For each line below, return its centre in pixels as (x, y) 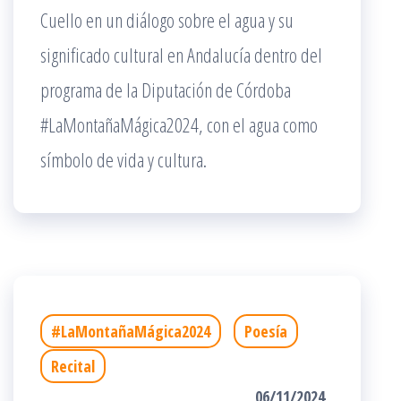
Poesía (266, 331)
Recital (73, 366)
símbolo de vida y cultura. (124, 159)
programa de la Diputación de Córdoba (166, 90)
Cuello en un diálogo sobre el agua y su (167, 20)
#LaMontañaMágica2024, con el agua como (179, 124)
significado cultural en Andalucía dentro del (181, 55)
